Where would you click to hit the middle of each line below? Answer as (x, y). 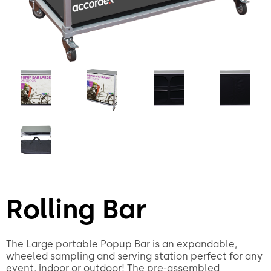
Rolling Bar (77, 209)
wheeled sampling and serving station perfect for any (134, 256)
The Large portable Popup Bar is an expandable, (122, 244)
